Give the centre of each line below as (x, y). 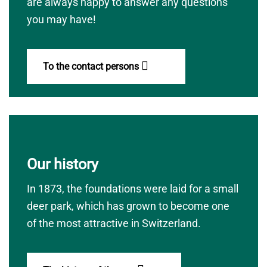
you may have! (61, 19)
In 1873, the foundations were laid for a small (133, 189)
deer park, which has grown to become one (128, 206)
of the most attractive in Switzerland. (114, 223)
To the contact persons (92, 66)
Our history (63, 164)
